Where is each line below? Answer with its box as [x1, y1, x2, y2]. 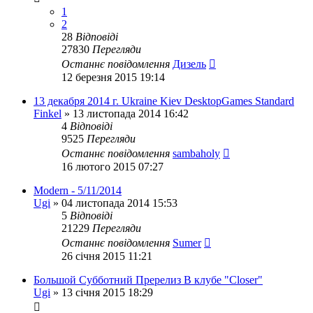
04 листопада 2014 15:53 [61, 197, 177, 209]
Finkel [34, 108, 61, 119]
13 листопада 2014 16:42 [73, 108, 189, 119]
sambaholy [173, 147, 220, 159]
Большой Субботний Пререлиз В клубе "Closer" [34, 274, 263, 286]
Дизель [173, 58, 206, 70]
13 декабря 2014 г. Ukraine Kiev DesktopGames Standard [34, 95, 294, 107]
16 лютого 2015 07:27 [61, 161, 163, 173]
